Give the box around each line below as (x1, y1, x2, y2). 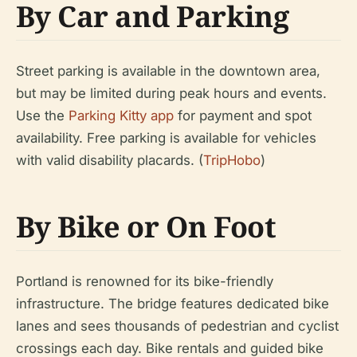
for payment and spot (174, 108, 312, 124)
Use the (16, 108, 69, 124)
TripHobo (203, 152, 261, 169)
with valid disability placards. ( (16, 152, 203, 169)
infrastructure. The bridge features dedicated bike (16, 296, 329, 312)
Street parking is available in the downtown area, (16, 63, 320, 80)
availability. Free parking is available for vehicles (16, 130, 316, 147)
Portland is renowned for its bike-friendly (16, 273, 273, 290)
